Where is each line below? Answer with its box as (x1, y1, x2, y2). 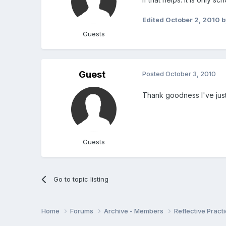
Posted (142, 69, 166, 78)
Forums (70, 207, 95, 215)
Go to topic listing (53, 175, 108, 183)
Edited (142, 15, 166, 24)
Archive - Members (104, 207, 165, 215)
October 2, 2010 (165, 15, 220, 24)
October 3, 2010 (165, 69, 216, 78)
